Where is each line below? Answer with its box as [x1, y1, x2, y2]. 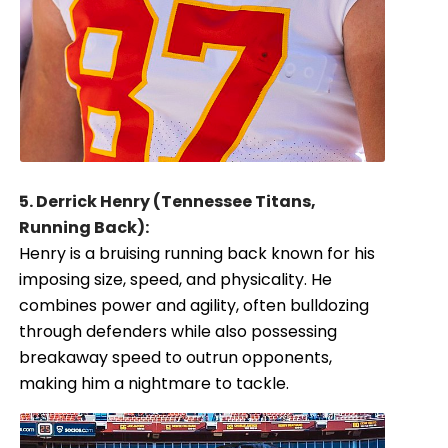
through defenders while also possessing [19, 320, 338, 344]
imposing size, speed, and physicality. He [19, 268, 333, 292]
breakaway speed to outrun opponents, [19, 346, 333, 370]
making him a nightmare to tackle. [19, 372, 290, 396]
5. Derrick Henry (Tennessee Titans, [19, 190, 317, 214]
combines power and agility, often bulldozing [19, 294, 370, 318]
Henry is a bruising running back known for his [19, 242, 376, 266]
